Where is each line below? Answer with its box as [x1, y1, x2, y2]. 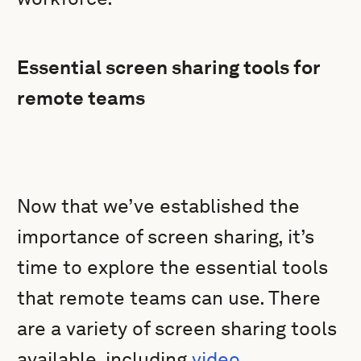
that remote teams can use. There [17, 286, 322, 309]
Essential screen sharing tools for [17, 56, 321, 79]
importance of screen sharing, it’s [17, 225, 315, 248]
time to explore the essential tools [17, 255, 329, 279]
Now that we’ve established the [17, 194, 301, 218]
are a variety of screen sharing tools [17, 317, 338, 340]
